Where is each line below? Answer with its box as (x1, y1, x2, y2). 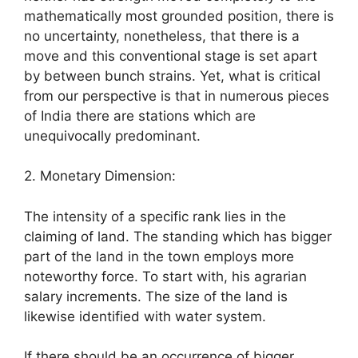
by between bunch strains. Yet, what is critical (24, 67, 320, 84)
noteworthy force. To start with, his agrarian (24, 268, 307, 284)
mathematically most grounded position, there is (24, 7, 334, 24)
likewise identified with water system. (24, 308, 266, 324)
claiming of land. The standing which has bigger (24, 228, 332, 245)
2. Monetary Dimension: (24, 168, 176, 185)
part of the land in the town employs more (24, 248, 294, 265)
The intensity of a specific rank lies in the (24, 208, 286, 225)
